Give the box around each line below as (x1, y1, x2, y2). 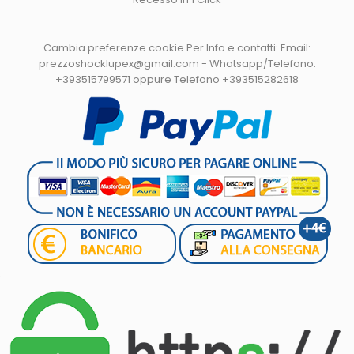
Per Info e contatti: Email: (184, 40, 311, 55)
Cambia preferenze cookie (43, 40, 184, 55)
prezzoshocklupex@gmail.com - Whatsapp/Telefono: (38, 56, 316, 71)
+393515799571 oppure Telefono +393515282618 (55, 72, 299, 87)
